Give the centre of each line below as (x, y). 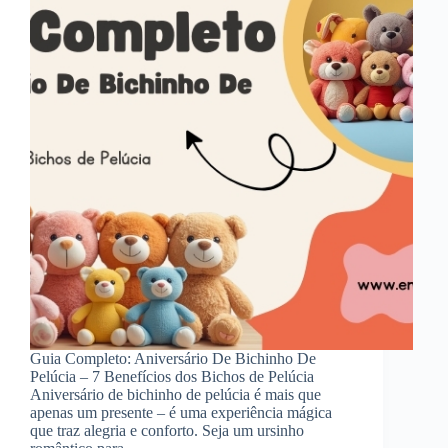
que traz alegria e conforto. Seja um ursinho (167, 430)
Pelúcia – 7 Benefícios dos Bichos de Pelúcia (172, 376)
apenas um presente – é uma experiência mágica (181, 412)
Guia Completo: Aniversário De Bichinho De (173, 358)
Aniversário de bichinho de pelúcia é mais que (175, 394)
